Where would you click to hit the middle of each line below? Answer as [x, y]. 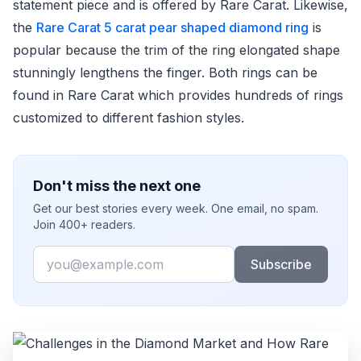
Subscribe [281, 265]
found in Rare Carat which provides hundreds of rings [178, 95]
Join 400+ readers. [84, 225]
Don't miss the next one [117, 186]
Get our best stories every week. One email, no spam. [176, 209]
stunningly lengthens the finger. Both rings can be [165, 73]
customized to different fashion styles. [129, 118]
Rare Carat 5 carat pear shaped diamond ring [172, 28]
